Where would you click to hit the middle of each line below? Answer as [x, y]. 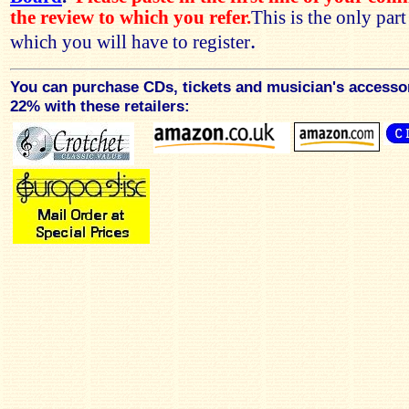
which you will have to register [130, 42]
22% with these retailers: [100, 106]
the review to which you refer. [131, 17]
